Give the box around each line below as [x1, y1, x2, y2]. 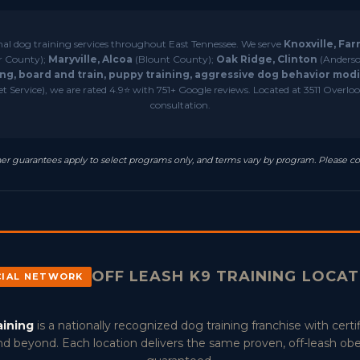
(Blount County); [132, 53, 216, 65]
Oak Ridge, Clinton [215, 53, 317, 65]
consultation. [149, 99, 211, 111]
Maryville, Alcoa [47, 53, 133, 65]
